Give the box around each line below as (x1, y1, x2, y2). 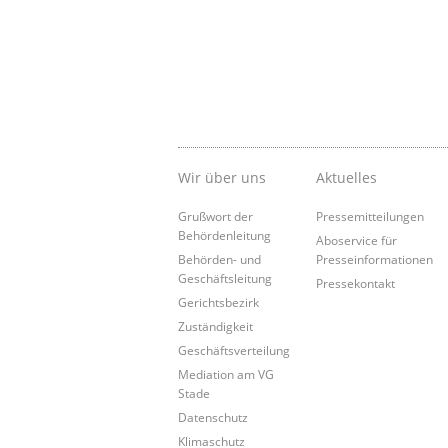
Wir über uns (178, 168, 266, 188)
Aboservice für (316, 232, 398, 249)
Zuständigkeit (178, 318, 253, 335)
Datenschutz (178, 409, 248, 426)
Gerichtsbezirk (178, 294, 259, 311)
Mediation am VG (178, 366, 274, 383)
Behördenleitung (178, 227, 271, 244)
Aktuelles (316, 168, 378, 188)
